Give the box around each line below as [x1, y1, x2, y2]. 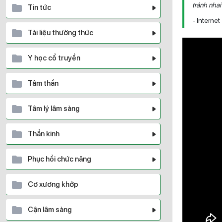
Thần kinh [28, 129, 59, 138]
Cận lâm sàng [28, 205, 72, 214]
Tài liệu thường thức [28, 28, 93, 37]
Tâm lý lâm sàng [28, 104, 80, 113]
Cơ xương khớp [28, 180, 78, 189]
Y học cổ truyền [28, 54, 80, 62]
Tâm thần [28, 79, 58, 88]
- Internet [192, 16, 220, 24]
